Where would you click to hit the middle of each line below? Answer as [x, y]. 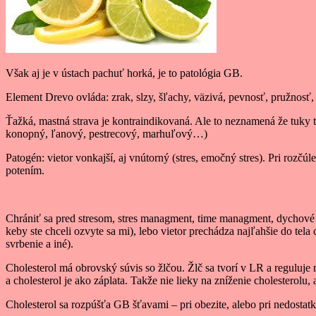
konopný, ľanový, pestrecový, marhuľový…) [107, 134]
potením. [25, 171]
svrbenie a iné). [39, 244]
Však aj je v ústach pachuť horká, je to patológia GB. [124, 73]
